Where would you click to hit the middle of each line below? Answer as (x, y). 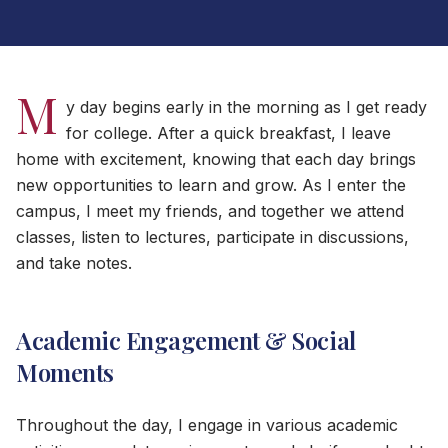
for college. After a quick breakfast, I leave (228, 133)
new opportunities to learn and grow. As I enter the (211, 185)
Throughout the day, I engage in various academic (207, 425)
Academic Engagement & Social (186, 340)
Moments (65, 372)
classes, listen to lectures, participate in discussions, (212, 237)
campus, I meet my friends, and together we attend (210, 211)
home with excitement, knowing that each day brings (216, 159)
